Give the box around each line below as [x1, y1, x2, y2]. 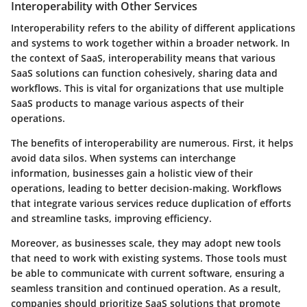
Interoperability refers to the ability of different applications [11, 21, 295, 35]
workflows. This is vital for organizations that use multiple [11, 82, 284, 95]
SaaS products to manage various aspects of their [11, 97, 244, 110]
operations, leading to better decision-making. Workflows [11, 182, 282, 195]
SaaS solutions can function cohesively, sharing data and [11, 66, 278, 80]
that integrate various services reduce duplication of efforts [11, 197, 291, 210]
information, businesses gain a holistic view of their [11, 167, 253, 180]
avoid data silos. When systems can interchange [11, 151, 236, 165]
